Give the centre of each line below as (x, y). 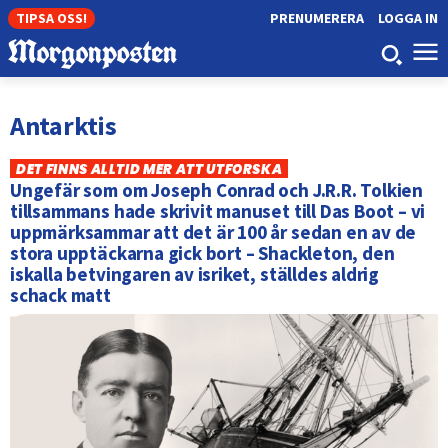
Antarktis (63, 125)
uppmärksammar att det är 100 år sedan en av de (213, 232)
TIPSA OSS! (51, 18)
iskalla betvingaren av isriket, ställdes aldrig (195, 274)
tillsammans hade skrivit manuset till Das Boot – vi (218, 211)
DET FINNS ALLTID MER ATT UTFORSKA (149, 169)
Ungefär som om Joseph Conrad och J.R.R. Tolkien (217, 190)
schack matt (60, 295)
